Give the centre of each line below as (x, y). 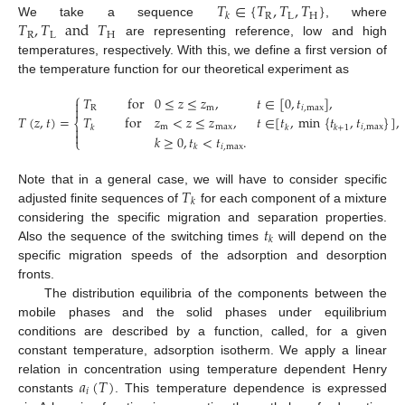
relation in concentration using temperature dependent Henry (202, 368)
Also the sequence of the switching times (141, 235)
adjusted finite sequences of (100, 198)
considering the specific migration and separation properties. (202, 217)
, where (356, 12)
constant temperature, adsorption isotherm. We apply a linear (202, 349)
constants (49, 387)
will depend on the (330, 235)
